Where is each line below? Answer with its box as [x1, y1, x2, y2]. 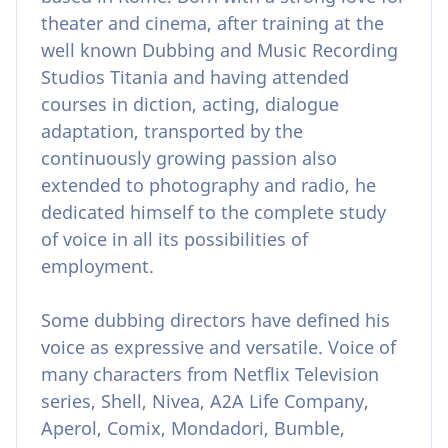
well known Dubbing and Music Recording [41, 37, 398, 62]
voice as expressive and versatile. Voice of [41, 334, 396, 359]
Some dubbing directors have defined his [41, 307, 390, 332]
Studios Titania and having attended [41, 64, 349, 89]
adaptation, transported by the [41, 118, 303, 143]
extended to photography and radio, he [41, 172, 376, 197]
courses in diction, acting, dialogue [41, 91, 339, 116]
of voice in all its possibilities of [41, 226, 308, 251]
